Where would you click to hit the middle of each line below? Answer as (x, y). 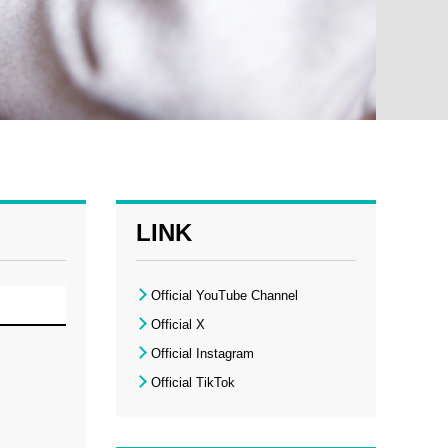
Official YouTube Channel (224, 296)
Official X (177, 325)
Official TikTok (192, 383)
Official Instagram (202, 354)
